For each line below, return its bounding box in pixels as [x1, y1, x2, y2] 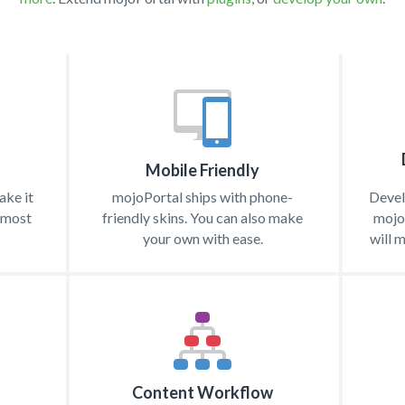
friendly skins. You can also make [102, 208, 303, 226]
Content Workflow [132, 381, 273, 402]
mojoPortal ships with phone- [112, 187, 293, 205]
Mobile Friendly [146, 159, 259, 180]
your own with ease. [142, 229, 263, 247]
